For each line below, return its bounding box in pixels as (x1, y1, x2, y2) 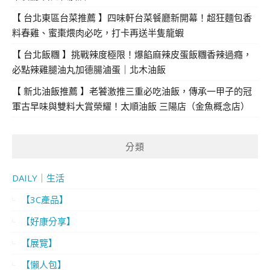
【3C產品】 (21, 193, 68, 206)
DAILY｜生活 (12, 172, 64, 184)
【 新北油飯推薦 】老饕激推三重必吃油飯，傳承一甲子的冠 (12, 85, 252, 98)
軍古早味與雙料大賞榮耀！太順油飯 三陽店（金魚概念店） (12, 100, 250, 113)
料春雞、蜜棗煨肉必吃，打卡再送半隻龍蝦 (12, 27, 184, 39)
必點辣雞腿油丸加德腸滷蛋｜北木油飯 (12, 63, 166, 76)
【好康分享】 (21, 215, 75, 228)
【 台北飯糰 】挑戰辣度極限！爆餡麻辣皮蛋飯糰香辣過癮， (12, 48, 252, 61)
